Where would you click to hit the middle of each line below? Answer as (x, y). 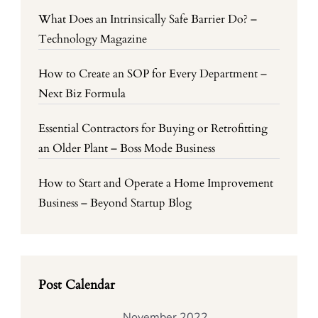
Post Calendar (77, 285)
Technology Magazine (93, 39)
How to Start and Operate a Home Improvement (156, 183)
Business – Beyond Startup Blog (115, 203)
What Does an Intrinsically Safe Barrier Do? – (148, 19)
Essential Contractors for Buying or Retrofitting (153, 128)
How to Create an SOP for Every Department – (153, 74)
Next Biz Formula (82, 94)
